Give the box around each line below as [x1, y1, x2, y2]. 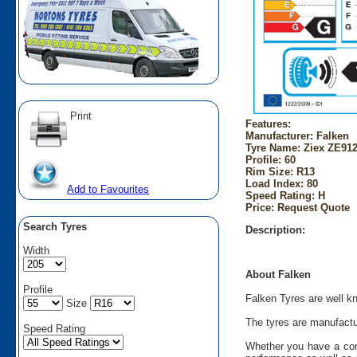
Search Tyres [23, 220, 88, 233]
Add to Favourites [67, 182, 150, 195]
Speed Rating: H [245, 189, 325, 202]
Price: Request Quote [245, 201, 350, 214]
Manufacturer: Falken [245, 129, 349, 142]
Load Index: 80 [245, 177, 318, 190]
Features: [245, 117, 291, 130]
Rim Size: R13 [245, 165, 315, 178]
